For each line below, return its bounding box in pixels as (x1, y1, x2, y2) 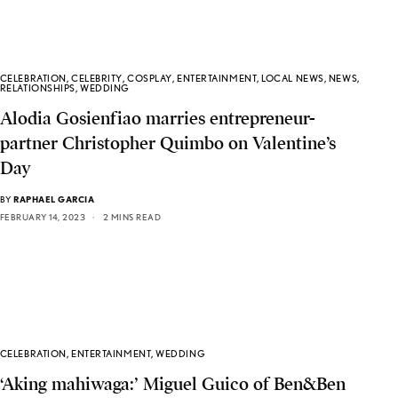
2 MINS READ (102, 211, 162, 223)
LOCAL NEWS (261, 72, 324, 85)
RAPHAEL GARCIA (13, 194, 95, 205)
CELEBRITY (71, 72, 123, 85)
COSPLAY (127, 72, 172, 85)
